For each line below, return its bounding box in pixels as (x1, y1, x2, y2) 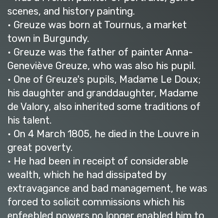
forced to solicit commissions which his (7, 196, 185, 208)
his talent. (7, 114, 52, 127)
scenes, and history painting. (7, 5, 135, 18)
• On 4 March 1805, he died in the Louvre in (7, 128, 199, 140)
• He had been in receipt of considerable (7, 155, 188, 167)
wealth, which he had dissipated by (7, 169, 166, 181)
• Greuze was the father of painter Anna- (7, 46, 193, 58)
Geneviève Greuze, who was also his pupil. (7, 60, 196, 72)
